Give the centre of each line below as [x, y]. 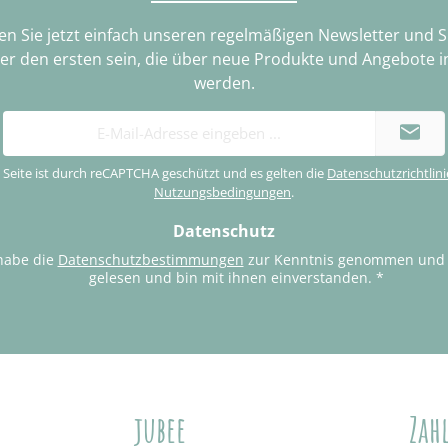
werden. [224, 82]
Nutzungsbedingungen [222, 191]
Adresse [30, 163]
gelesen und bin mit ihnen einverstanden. [232, 277]
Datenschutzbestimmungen [150, 259]
